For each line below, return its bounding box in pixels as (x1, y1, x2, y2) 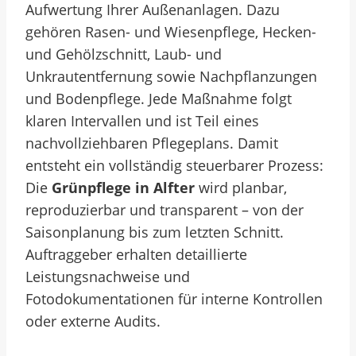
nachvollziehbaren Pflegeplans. (25, 133, 238, 153)
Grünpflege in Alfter (52, 178, 195, 197)
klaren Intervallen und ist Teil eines (25, 111, 259, 130)
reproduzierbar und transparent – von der (25, 200, 304, 219)
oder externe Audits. (25, 311, 161, 331)
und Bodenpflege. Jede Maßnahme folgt (25, 89, 292, 108)
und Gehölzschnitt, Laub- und (25, 44, 222, 64)
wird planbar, (195, 178, 287, 197)
